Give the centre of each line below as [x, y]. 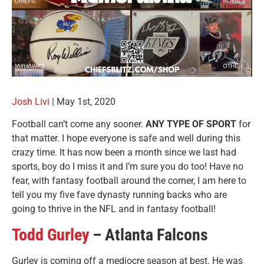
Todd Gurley [50, 235]
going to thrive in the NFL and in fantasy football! [114, 209]
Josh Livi [31, 102]
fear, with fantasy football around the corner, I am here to [129, 181]
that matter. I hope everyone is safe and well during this [126, 138]
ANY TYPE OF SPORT [191, 124]
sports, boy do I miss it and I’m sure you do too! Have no [128, 167]
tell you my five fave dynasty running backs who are [119, 195]
